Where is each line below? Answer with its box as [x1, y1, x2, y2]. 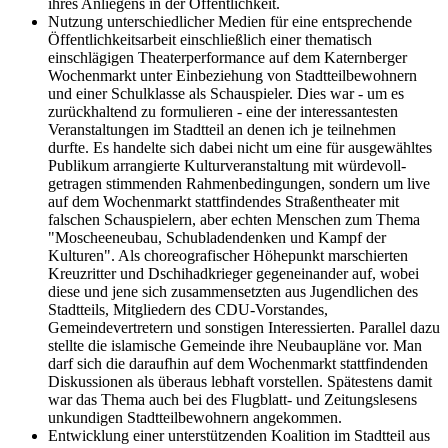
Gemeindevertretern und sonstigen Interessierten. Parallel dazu [48, 319, 440, 337]
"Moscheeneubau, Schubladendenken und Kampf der [48, 229, 386, 247]
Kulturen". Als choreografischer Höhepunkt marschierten [48, 247, 408, 265]
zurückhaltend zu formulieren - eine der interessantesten [48, 103, 398, 121]
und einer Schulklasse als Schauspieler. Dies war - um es [48, 85, 404, 103]
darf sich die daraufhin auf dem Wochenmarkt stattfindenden [48, 355, 428, 373]
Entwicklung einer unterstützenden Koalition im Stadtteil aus [48, 427, 430, 445]
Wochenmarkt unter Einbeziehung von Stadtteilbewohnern [48, 67, 417, 85]
